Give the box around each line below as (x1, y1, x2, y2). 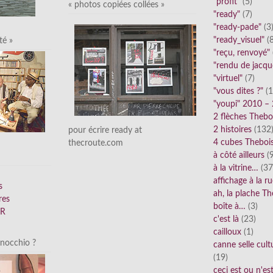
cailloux (213, 228, 241, 237)
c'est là (213, 215, 239, 224)
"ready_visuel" (213, 36, 264, 45)
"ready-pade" (213, 23, 261, 32)
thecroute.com (68, 138, 123, 147)
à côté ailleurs (213, 151, 264, 160)
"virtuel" (213, 74, 243, 83)
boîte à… (213, 202, 246, 211)
